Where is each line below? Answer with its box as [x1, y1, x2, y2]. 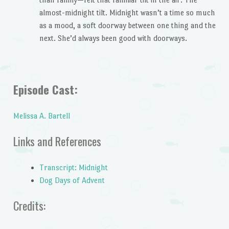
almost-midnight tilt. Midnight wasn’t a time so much [39, 8, 215, 17]
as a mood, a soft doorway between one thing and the [39, 20, 216, 30]
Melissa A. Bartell [13, 111, 70, 120]
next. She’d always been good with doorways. [39, 33, 187, 42]
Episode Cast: [13, 80, 78, 98]
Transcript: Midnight [39, 163, 108, 172]
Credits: [13, 197, 45, 215]
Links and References [13, 132, 101, 150]
